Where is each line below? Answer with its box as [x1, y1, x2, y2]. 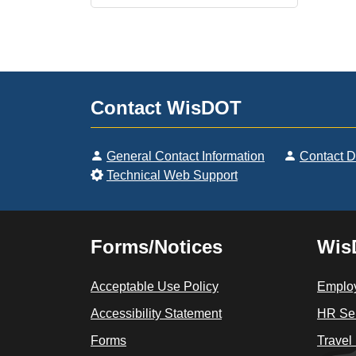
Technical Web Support [106, 168, 238, 182]
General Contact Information [106, 149, 265, 163]
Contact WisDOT [91, 96, 242, 118]
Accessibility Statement [91, 306, 222, 320]
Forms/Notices [91, 235, 222, 257]
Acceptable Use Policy [91, 279, 219, 293]
